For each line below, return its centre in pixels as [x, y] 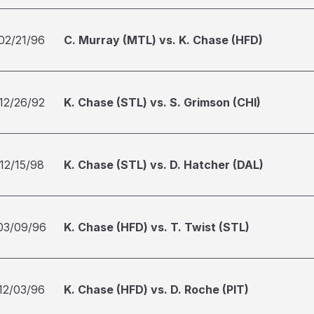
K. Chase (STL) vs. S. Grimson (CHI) [162, 102]
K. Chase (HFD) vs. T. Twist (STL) [157, 227]
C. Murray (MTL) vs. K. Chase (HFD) [163, 40]
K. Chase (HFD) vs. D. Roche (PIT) [156, 289]
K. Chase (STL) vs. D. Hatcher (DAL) [164, 165]
